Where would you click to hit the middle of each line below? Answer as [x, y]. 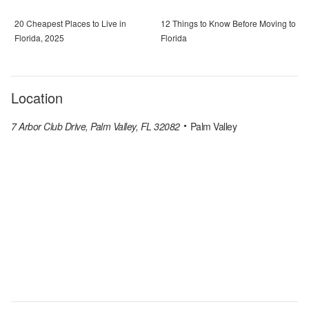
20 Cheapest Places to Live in [70, 23]
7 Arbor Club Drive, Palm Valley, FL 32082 [96, 127]
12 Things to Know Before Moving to [228, 23]
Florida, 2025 [39, 38]
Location [37, 98]
